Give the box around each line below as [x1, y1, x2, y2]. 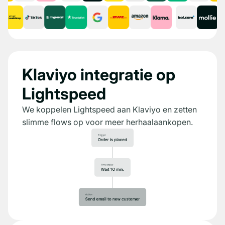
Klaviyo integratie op [22, 65, 175, 85]
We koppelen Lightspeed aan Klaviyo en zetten [22, 104, 197, 115]
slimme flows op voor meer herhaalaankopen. [22, 117, 193, 128]
